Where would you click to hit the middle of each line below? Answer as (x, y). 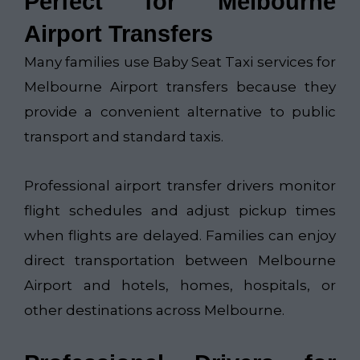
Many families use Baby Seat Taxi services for (180, 62)
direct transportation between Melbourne (180, 260)
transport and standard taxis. (124, 137)
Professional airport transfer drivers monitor (180, 185)
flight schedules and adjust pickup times (180, 210)
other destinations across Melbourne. (154, 310)
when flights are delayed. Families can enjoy (180, 235)
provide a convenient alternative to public (180, 112)
